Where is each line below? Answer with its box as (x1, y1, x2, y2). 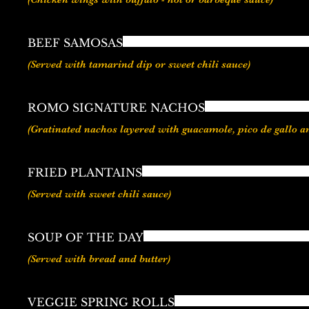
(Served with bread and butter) (28, 252, 170, 266)
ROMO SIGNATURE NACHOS (28, 101, 205, 115)
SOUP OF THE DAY (28, 230, 143, 245)
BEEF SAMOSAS (28, 36, 123, 50)
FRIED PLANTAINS (28, 166, 142, 180)
